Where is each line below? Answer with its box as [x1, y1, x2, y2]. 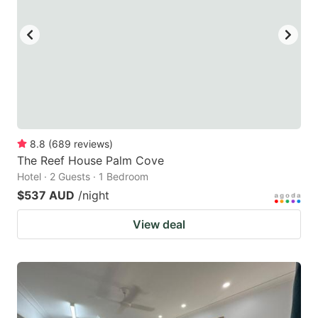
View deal [133, 216, 185, 231]
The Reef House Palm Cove [17, 153, 164, 168]
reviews [74, 137, 109, 150]
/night [78, 187, 109, 202]
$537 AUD [17, 187, 75, 202]
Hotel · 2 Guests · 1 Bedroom [17, 170, 148, 182]
